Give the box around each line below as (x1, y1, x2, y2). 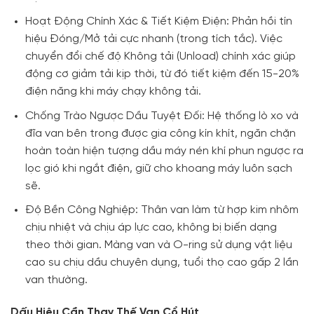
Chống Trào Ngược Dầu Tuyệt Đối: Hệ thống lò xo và (25, 109, 299, 122)
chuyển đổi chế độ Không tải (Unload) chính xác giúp (25, 50, 296, 62)
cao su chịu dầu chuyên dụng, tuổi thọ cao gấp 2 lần (25, 257, 299, 269)
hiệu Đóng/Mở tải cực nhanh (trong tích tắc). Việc (25, 32, 282, 45)
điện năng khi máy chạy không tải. (25, 85, 201, 97)
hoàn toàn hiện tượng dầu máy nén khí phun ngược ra (25, 144, 303, 157)
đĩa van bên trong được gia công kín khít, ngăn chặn (25, 127, 296, 139)
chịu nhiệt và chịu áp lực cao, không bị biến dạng (25, 221, 277, 234)
